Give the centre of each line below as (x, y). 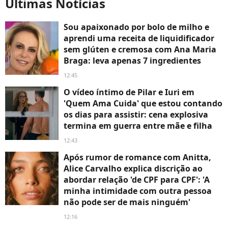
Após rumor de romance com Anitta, (137, 158)
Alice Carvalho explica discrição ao (133, 169)
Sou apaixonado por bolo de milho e (136, 27)
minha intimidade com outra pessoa (138, 191)
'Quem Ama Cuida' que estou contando (143, 104)
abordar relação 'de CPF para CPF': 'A (137, 180)
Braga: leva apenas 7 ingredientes (132, 61)
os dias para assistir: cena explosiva (136, 115)
